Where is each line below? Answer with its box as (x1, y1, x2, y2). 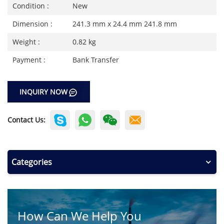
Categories (11, 156, 52, 168)
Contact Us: (7, 115, 45, 125)
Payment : (12, 55, 45, 64)
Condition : (12, 1, 49, 10)
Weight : (12, 37, 40, 46)
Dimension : (12, 19, 52, 28)
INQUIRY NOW (19, 87, 67, 97)
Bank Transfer (72, 55, 119, 64)
